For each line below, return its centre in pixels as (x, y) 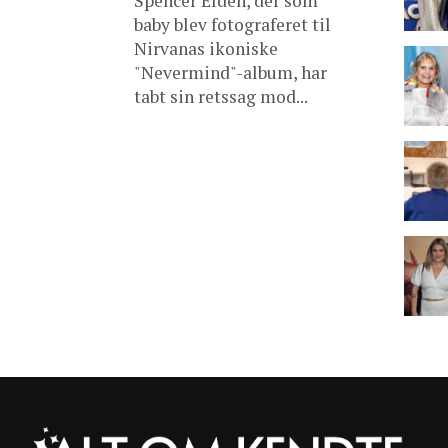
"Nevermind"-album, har (230, 72)
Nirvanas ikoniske (206, 48)
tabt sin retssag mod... (221, 96)
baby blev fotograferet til (232, 24)
